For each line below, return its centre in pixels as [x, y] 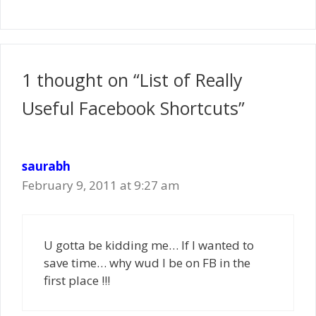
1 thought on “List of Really [132, 80]
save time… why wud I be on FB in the [147, 262]
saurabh [46, 166]
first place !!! [77, 280]
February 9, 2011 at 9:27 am [101, 185]
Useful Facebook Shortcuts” [133, 108]
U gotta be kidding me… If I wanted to [149, 245]
